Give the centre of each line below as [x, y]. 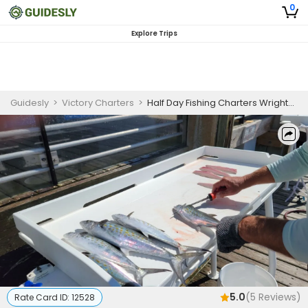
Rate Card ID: [43, 297]
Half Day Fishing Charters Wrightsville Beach [218, 103]
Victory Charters [98, 103]
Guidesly [30, 103]
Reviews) [278, 297]
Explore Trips [154, 33]
